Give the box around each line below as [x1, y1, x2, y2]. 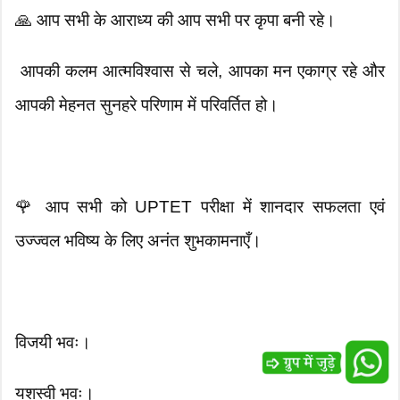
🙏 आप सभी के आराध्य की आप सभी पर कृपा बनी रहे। [15, 11, 337, 30]
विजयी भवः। [15, 333, 92, 353]
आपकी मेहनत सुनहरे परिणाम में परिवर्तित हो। [15, 96, 279, 115]
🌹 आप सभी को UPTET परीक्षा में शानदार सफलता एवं [15, 197, 385, 217]
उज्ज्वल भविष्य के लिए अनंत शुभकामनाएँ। [15, 231, 262, 251]
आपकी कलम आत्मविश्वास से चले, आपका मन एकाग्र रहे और [15, 62, 385, 81]
